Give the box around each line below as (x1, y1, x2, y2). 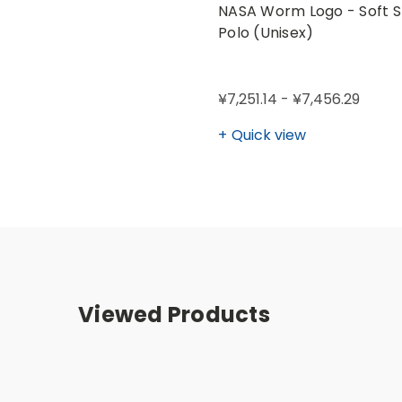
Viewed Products (78, 299, 270, 329)
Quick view (232, 124, 306, 145)
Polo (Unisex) (218, 22, 314, 43)
